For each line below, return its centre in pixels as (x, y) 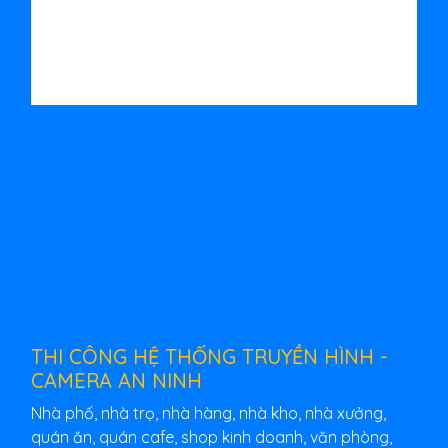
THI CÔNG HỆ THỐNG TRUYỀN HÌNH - (209, 356)
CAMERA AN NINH (116, 380)
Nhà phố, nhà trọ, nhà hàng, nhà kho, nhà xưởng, (208, 412)
